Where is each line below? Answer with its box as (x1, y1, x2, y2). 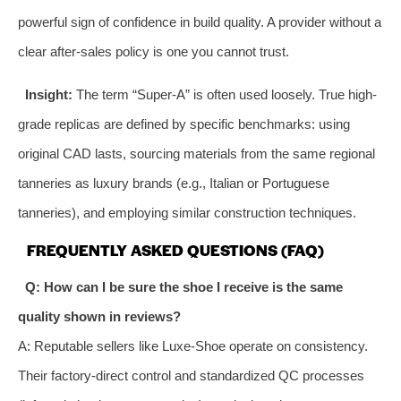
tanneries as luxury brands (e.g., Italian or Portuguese (18, 175, 329, 191)
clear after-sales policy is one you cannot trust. (18, 43, 289, 59)
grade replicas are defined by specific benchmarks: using (18, 115, 350, 132)
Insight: (24, 86, 73, 102)
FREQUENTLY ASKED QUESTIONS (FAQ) (27, 238, 324, 260)
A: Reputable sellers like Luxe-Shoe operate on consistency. (18, 337, 368, 354)
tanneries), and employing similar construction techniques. (18, 204, 356, 220)
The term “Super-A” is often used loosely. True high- (72, 86, 377, 102)
